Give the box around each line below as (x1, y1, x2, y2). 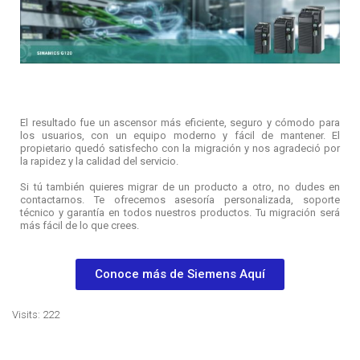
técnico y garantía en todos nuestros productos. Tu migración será (20, 207, 340, 219)
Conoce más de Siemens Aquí (95, 267, 265, 282)
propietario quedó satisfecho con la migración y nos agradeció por (20, 142, 340, 155)
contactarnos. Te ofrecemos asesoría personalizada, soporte (20, 194, 340, 207)
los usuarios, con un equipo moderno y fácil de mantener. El (20, 129, 340, 142)
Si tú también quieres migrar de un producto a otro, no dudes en (20, 181, 340, 194)
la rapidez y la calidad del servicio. (20, 155, 178, 168)
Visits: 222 (12, 309, 59, 321)
